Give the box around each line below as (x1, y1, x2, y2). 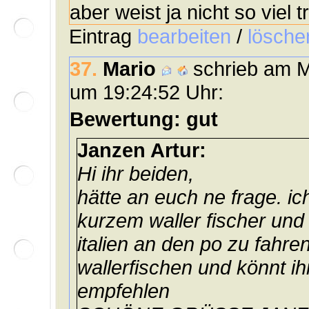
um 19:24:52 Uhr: (70, 81, 223, 104)
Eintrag (69, 25, 137, 48)
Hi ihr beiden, (77, 162, 194, 186)
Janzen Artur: (77, 139, 206, 162)
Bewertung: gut (70, 108, 218, 131)
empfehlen (77, 279, 170, 303)
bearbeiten (137, 25, 231, 48)
